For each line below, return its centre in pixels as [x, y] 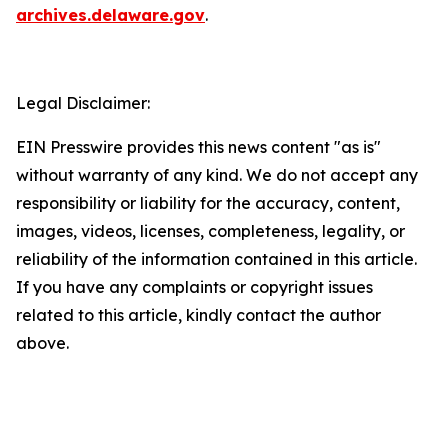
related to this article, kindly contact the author [198, 314]
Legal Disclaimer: [83, 102]
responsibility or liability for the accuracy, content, [208, 202]
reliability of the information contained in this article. [216, 258]
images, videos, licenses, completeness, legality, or [210, 230]
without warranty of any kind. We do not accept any [217, 174]
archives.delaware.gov [110, 14]
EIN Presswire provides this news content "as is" [198, 146]
